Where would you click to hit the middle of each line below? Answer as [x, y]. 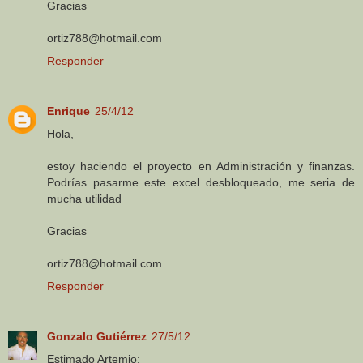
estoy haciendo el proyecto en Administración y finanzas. [201, 166]
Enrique [68, 111]
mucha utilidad [84, 198]
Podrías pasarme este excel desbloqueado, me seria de [201, 182]
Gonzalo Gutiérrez [97, 336]
